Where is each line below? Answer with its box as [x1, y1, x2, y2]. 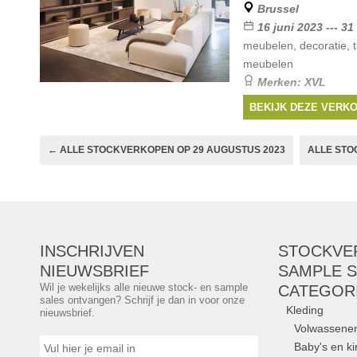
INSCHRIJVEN [40, 242, 144, 260]
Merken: [257, 76, 304, 88]
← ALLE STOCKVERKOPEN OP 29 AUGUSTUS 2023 [48, 144, 285, 155]
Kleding [285, 304, 324, 316]
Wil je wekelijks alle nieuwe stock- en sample [40, 281, 248, 293]
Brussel [257, 2, 299, 15]
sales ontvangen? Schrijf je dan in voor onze [40, 294, 245, 306]
